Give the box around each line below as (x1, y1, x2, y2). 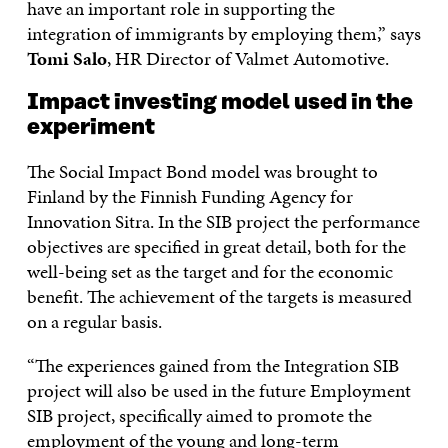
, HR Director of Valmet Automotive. (106, 44, 389, 72)
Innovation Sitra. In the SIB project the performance (26, 207, 420, 235)
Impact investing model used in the (26, 89, 413, 115)
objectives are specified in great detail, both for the (26, 232, 406, 260)
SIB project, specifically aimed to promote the (26, 401, 372, 429)
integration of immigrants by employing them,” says (26, 19, 421, 47)
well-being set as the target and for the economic (26, 257, 393, 285)
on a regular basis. (26, 307, 162, 335)
